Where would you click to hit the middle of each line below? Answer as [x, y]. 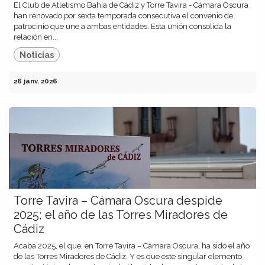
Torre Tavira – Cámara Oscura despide [118, 201]
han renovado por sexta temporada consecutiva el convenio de [123, 15]
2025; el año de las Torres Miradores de [121, 215]
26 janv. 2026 [35, 81]
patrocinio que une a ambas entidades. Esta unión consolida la [122, 26]
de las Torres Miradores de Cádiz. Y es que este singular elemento [128, 257]
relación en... [36, 37]
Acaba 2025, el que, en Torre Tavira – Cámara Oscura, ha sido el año [132, 246]
